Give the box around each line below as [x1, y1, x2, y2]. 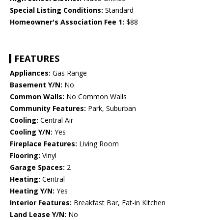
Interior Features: [10, 198, 72, 208]
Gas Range [51, 68, 87, 78]
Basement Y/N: [10, 80, 62, 90]
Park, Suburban [86, 104, 136, 113]
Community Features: [10, 104, 86, 113]
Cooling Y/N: [10, 127, 53, 137]
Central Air [38, 115, 73, 125]
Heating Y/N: [10, 186, 55, 196]
